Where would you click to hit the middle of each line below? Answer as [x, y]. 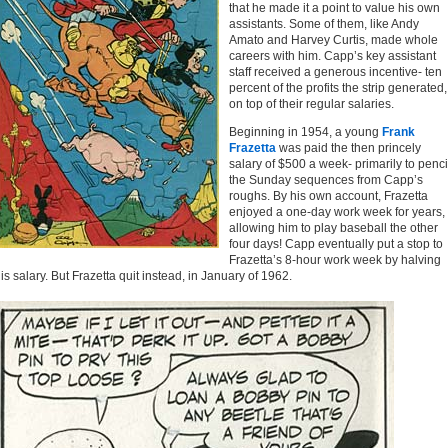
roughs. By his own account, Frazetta [328, 196]
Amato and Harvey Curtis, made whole [333, 40]
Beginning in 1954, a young [305, 132]
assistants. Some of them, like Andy [324, 24]
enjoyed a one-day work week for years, [337, 212]
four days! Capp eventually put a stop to [336, 244]
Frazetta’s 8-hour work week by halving [335, 260]
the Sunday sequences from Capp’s [326, 180]
